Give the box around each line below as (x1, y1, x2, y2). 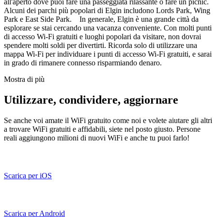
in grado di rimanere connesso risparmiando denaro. (4, 58, 162, 67)
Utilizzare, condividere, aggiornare (4, 93, 178, 106)
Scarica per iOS (4, 171, 52, 180)
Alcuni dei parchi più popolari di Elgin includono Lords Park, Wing (4, 6, 210, 15)
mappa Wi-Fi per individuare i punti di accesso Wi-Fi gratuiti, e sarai (4, 49, 212, 58)
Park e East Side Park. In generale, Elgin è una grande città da (4, 15, 199, 23)
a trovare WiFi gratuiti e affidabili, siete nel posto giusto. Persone (4, 124, 201, 133)
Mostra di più (4, 75, 45, 83)
